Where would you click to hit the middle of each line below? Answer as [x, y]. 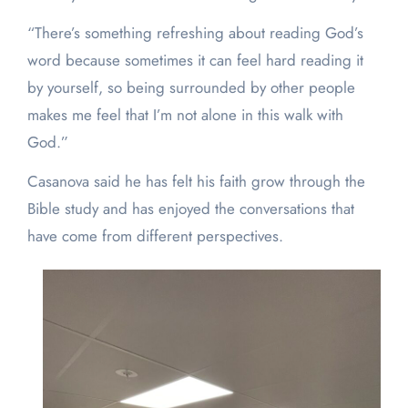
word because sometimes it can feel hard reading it [195, 61]
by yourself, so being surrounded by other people [191, 88]
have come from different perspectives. [155, 236]
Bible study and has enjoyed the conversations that [190, 209]
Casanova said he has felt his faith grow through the [196, 182]
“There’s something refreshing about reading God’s [195, 33]
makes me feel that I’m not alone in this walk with [185, 115]
